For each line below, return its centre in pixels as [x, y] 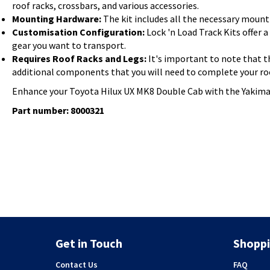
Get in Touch [89, 243]
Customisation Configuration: [78, 32]
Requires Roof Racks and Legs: [79, 59]
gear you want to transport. [69, 46]
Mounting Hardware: [57, 19]
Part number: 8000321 [58, 111]
